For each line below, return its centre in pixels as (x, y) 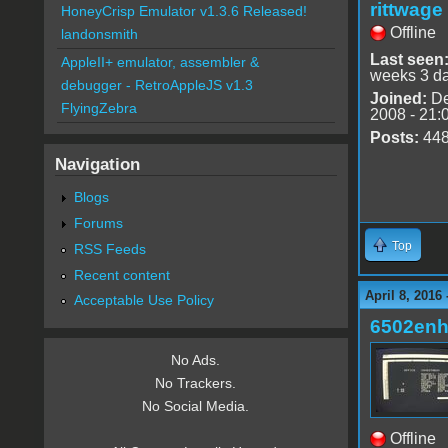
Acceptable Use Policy (143, 300)
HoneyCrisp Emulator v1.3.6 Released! (183, 11)
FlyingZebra (98, 108)
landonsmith (99, 34)
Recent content (121, 274)
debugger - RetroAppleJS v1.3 (156, 85)
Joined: (398, 98)
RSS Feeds (109, 248)
